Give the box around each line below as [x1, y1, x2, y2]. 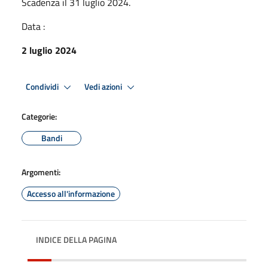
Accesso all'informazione [27, 187, 115, 200]
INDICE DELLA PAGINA [36, 233, 117, 246]
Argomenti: [22, 166, 60, 178]
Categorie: [22, 110, 57, 123]
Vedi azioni [84, 80, 124, 93]
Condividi [26, 80, 60, 93]
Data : [22, 19, 45, 33]
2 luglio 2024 [22, 43, 77, 57]
